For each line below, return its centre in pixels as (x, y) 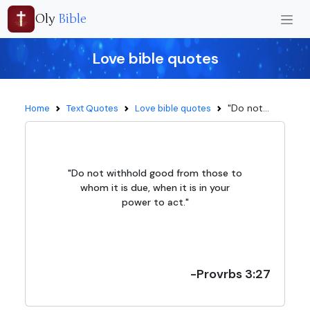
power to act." (155, 202)
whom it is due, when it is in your (155, 188)
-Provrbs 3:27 (230, 274)
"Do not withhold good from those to (155, 173)
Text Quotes (92, 108)
